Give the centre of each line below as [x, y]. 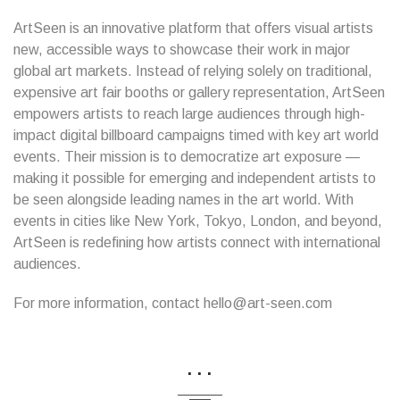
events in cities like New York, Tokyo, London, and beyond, [198, 221]
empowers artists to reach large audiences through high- [189, 114]
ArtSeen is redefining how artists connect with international [197, 242]
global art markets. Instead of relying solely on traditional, [193, 71]
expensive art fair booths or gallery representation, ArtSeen [199, 92]
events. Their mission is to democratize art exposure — [187, 157]
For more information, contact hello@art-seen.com [173, 303]
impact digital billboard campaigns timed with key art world [196, 135]
